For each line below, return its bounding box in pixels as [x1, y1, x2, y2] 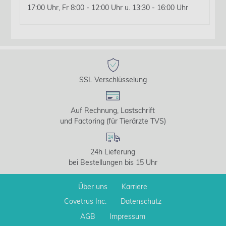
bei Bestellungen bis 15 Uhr [68, 157, 157, 167]
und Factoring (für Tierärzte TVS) [60, 116, 166, 126]
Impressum [109, 211, 146, 221]
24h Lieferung [90, 147, 136, 156]
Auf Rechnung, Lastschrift [71, 105, 155, 115]
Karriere [122, 182, 148, 191]
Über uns [78, 182, 108, 191]
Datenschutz [121, 197, 162, 206]
